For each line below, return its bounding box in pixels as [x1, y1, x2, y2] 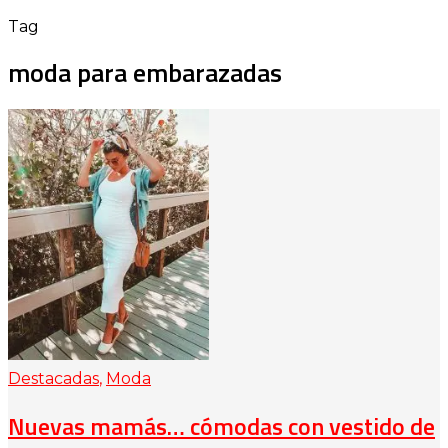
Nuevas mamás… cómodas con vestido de [8, 408, 435, 445]
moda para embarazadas [8, 52, 282, 92]
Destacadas [8, 369, 99, 389]
